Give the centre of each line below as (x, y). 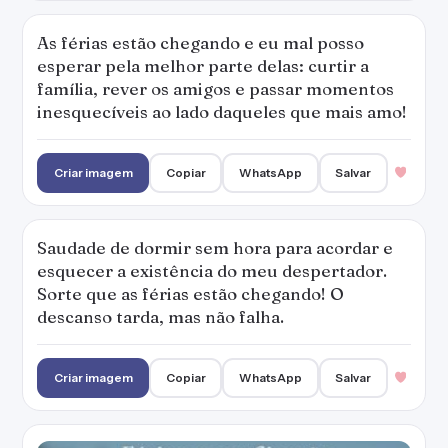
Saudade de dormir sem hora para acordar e (215, 247)
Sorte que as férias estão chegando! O (190, 293)
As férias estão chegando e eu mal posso (200, 42)
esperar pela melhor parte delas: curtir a (203, 65)
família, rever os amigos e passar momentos (215, 88)
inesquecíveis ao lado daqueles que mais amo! (222, 111)
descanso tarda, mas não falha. (160, 316)
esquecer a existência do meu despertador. (212, 270)
